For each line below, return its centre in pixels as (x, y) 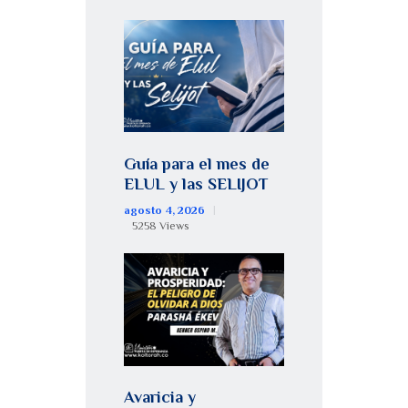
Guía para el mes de (197, 163)
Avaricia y (160, 397)
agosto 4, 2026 (164, 210)
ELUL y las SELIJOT (196, 184)
